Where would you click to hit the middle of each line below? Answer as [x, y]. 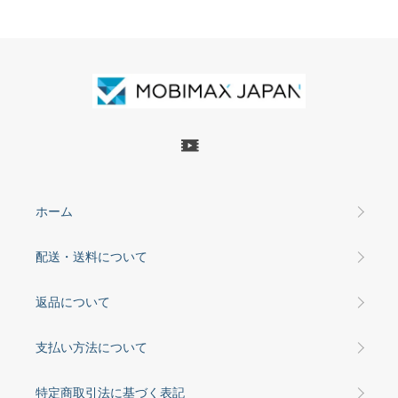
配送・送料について [92, 256]
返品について [73, 302]
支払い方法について [92, 347]
